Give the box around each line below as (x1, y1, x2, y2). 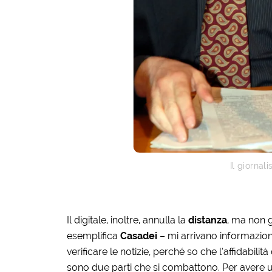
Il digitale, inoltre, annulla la (66, 214, 188, 226)
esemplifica (66, 229, 120, 242)
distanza (188, 214, 227, 226)
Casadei (120, 229, 160, 242)
